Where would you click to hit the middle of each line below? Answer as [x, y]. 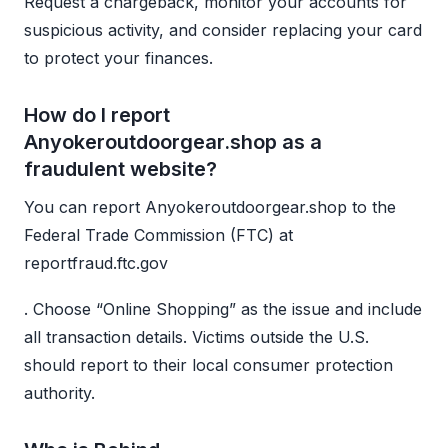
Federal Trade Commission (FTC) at [158, 234]
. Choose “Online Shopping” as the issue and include [223, 308]
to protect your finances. [118, 57]
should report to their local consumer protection [208, 364]
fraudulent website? [120, 168]
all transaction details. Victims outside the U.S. [196, 336]
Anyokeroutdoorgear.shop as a [173, 141]
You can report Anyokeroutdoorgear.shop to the [210, 206]
